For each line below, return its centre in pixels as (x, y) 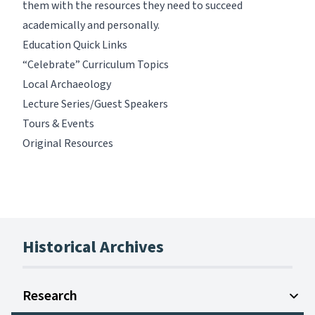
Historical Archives (93, 247)
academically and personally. (91, 25)
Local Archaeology (67, 84)
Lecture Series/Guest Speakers (95, 104)
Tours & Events (58, 124)
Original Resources (68, 143)
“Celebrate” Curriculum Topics (96, 65)
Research (50, 296)
